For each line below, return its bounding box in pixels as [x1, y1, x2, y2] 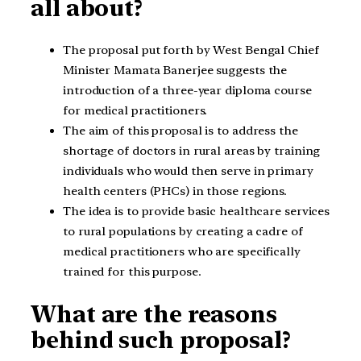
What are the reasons [31, 300, 277, 328]
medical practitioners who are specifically [63, 243, 301, 259]
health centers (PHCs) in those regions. [63, 183, 288, 198]
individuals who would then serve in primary [63, 163, 313, 178]
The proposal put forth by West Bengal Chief [63, 42, 319, 57]
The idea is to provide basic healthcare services [63, 203, 330, 218]
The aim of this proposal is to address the [63, 122, 298, 138]
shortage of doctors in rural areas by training [63, 143, 321, 158]
